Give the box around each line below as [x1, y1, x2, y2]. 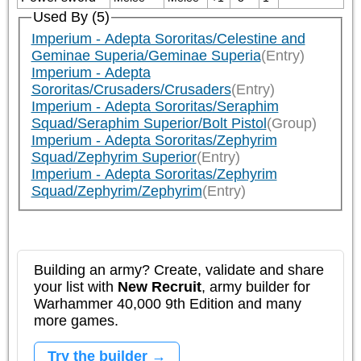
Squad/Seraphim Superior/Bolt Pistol [31, 115, 267, 132]
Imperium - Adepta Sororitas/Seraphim [31, 98, 279, 115]
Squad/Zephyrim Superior [31, 149, 197, 166]
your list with [34, 278, 118, 295]
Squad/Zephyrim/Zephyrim [31, 183, 202, 200]
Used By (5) [32, 9, 110, 25]
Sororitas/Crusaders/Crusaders [31, 81, 231, 98]
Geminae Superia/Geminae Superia [31, 48, 261, 64]
